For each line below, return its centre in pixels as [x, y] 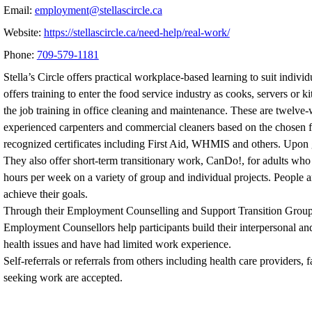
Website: [23, 32]
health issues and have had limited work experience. [117, 244]
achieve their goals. [45, 194]
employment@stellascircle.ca [98, 10]
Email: [19, 10]
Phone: [20, 55]
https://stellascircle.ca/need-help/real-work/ [136, 32]
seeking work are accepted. [63, 278]
